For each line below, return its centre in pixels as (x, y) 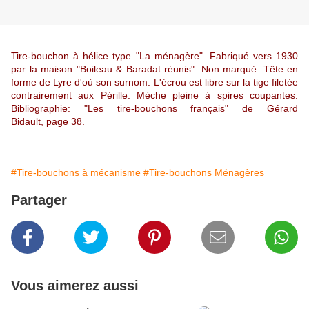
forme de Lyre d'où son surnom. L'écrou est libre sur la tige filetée (154, 82)
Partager (39, 200)
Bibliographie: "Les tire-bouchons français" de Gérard (154, 109)
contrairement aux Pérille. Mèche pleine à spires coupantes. (154, 96)
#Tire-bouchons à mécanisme (76, 173)
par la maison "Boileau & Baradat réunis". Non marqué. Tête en (154, 69)
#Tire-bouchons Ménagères (204, 173)
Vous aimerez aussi (75, 286)
